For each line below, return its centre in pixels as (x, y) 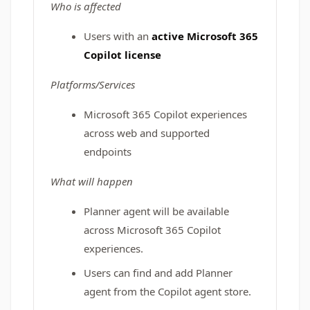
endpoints (108, 152)
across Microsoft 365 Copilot (152, 230)
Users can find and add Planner (158, 273)
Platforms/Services (93, 84)
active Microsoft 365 (203, 36)
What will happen (92, 181)
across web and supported (147, 133)
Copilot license (122, 55)
